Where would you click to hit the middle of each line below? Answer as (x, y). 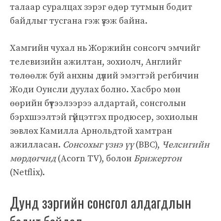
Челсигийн (185, 145)
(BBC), (148, 145)
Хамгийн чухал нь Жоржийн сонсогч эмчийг (105, 48)
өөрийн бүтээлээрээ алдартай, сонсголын (98, 103)
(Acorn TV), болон (95, 158)
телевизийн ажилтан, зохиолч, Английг (96, 62)
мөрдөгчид (33, 158)
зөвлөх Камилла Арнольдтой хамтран (91, 131)
